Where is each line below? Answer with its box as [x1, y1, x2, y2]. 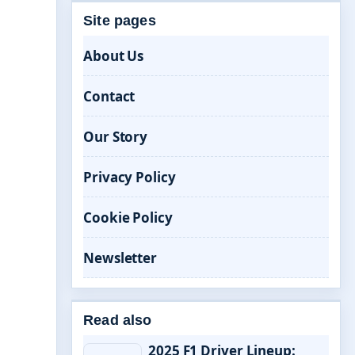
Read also [83, 312, 152, 328]
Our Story [83, 128, 148, 146]
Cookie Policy [83, 208, 173, 227]
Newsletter [83, 249, 157, 267]
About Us [83, 47, 144, 65]
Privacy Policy [83, 168, 176, 186]
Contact [83, 87, 136, 105]
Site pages [83, 13, 156, 29]
